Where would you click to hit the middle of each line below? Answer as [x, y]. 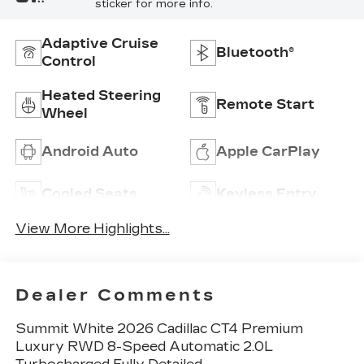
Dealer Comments [115, 295]
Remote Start [265, 104]
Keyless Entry [266, 193]
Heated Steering [101, 95]
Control [68, 61]
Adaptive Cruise [100, 43]
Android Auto [89, 151]
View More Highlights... [92, 228]
